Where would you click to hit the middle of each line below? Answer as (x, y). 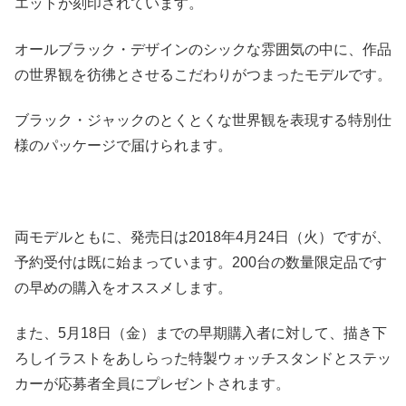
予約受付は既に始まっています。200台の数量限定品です (201, 262)
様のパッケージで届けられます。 (123, 146)
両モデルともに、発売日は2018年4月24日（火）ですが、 (203, 237)
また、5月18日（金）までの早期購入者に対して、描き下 (201, 333)
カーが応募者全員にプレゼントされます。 (152, 384)
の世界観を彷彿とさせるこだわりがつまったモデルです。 (203, 74)
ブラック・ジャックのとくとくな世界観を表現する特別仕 (203, 121)
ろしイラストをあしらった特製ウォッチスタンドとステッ (203, 359)
